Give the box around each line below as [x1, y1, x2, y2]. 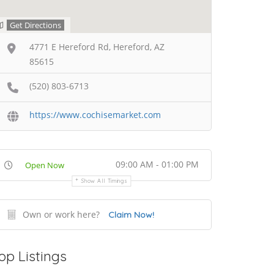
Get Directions [10, 20, 61, 31]
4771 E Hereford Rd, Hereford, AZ [29, 41, 165, 53]
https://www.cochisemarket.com [29, 108, 161, 120]
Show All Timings [81, 177, 128, 184]
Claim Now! [108, 209, 154, 220]
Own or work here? [23, 208, 100, 220]
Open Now [25, 159, 64, 171]
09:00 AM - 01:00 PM [116, 158, 199, 170]
